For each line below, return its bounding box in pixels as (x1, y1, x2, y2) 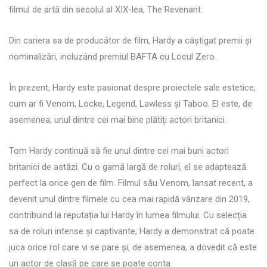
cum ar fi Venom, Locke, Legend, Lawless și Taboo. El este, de (9, 98, 252, 109)
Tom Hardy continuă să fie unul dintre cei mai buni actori (9, 145, 229, 156)
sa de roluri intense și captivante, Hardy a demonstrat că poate (9, 225, 254, 237)
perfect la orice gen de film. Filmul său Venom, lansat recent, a (9, 177, 253, 188)
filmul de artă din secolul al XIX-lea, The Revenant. (9, 4, 203, 15)
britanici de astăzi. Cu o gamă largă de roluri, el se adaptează (9, 161, 246, 172)
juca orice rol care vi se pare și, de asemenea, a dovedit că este (9, 241, 257, 253)
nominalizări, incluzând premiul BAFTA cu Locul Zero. (9, 51, 216, 62)
